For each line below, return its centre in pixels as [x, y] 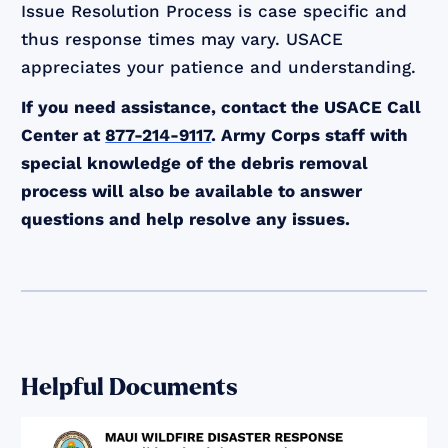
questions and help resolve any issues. [186, 218]
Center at [63, 134]
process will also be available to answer [192, 190]
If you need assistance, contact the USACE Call [221, 106]
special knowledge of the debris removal [195, 162]
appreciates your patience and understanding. [219, 66]
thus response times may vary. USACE [182, 38]
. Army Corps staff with [310, 134]
